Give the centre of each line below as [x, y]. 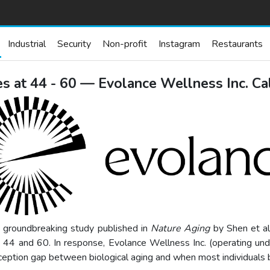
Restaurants [237, 44]
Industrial [27, 44]
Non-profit [125, 44]
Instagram [179, 44]
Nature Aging [181, 229]
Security [74, 44]
